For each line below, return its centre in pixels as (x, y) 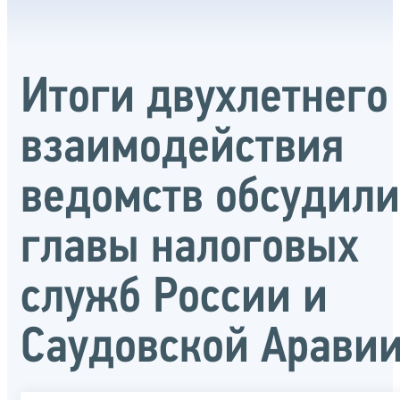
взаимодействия (182, 149)
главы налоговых (190, 249)
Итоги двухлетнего (204, 99)
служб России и (174, 299)
